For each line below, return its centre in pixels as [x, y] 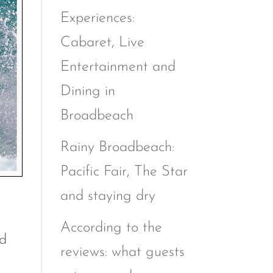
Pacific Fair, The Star [124, 172]
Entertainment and [118, 67]
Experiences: [97, 18]
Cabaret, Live [102, 42]
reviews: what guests [122, 252]
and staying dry [108, 196]
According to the [111, 228]
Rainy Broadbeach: [117, 147]
